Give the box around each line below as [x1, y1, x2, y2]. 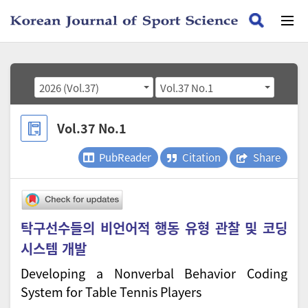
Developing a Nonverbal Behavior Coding [21, 264, 287, 283]
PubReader [99, 150, 151, 164]
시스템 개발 [21, 239, 87, 259]
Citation [182, 150, 221, 164]
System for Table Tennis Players [21, 283, 201, 301]
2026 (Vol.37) [63, 80, 99, 95]
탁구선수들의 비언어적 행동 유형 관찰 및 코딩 [21, 218, 287, 239]
